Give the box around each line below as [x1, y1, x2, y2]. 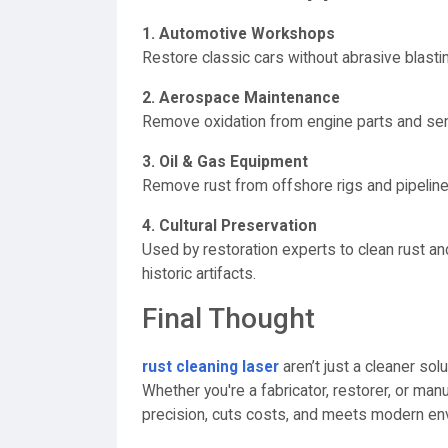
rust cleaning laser [142, 358, 279, 376]
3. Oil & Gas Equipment [142, 153, 308, 171]
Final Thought [142, 302, 315, 335]
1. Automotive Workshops [142, 25, 335, 43]
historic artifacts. [142, 265, 256, 283]
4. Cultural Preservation [142, 217, 317, 235]
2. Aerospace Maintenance [142, 89, 340, 107]
